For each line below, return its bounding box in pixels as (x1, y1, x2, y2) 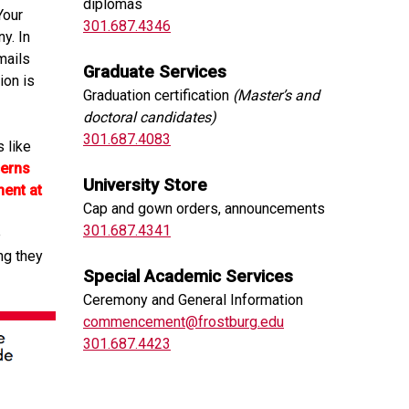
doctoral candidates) (83, 109, 216, 126)
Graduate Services (83, 62, 226, 82)
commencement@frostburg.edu (83, 313, 284, 330)
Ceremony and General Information (83, 291, 303, 309)
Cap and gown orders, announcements (83, 200, 325, 217)
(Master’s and (233, 87, 320, 104)
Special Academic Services (83, 267, 293, 287)
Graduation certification (83, 87, 233, 104)
